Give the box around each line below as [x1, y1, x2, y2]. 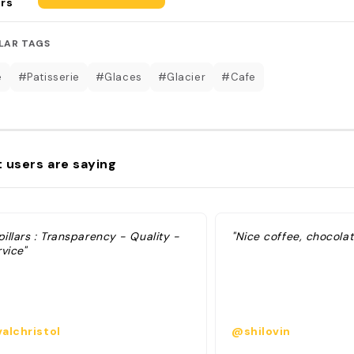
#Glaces [95, 70, 142, 84]
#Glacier [157, 70, 206, 84]
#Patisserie [17, 70, 80, 84]
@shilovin [232, 324, 291, 338]
